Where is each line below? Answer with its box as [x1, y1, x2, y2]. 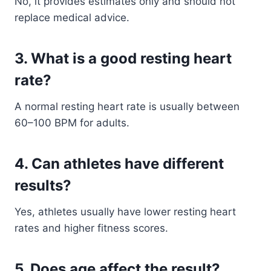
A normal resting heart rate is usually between [15, 100, 240, 113]
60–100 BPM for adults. [15, 117, 129, 129]
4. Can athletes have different [15, 155, 224, 172]
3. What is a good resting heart [15, 50, 232, 67]
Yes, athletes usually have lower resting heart [15, 206, 236, 218]
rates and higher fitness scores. [15, 222, 168, 234]
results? [15, 177, 71, 194]
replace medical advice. [15, 11, 129, 24]
